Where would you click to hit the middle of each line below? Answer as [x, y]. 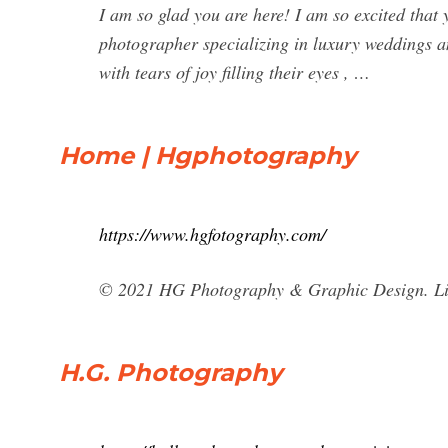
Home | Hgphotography [207, 155]
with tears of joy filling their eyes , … [234, 72]
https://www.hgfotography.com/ [212, 234]
